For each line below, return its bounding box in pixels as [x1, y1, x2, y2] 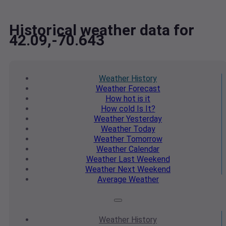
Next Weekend [116, 164, 171, 175]
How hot [105, 94, 136, 104]
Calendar [127, 144, 159, 154]
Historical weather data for [9, 21, 194, 39]
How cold [100, 104, 135, 114]
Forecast [126, 84, 160, 94]
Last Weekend [116, 154, 170, 164]
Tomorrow [124, 134, 162, 144]
